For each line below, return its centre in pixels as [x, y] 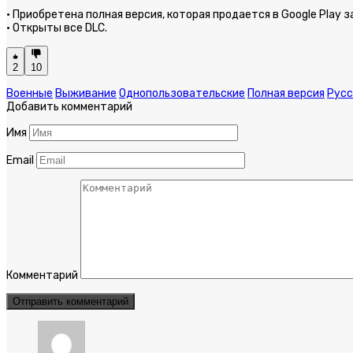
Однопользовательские [182, 94]
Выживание [86, 94]
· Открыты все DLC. [57, 28]
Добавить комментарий [69, 107]
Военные [30, 94]
